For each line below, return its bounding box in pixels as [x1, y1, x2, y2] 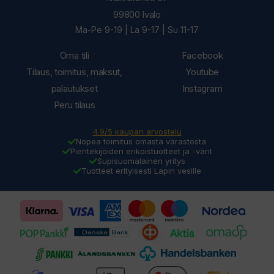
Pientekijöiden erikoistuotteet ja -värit [70, 146, 212, 157]
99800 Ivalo [113, 8, 161, 20]
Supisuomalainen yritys [97, 156, 185, 166]
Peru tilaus [53, 98, 95, 111]
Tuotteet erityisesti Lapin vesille [81, 166, 201, 176]
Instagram [182, 82, 223, 94]
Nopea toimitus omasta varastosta [76, 136, 206, 147]
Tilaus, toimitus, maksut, [26, 65, 122, 78]
